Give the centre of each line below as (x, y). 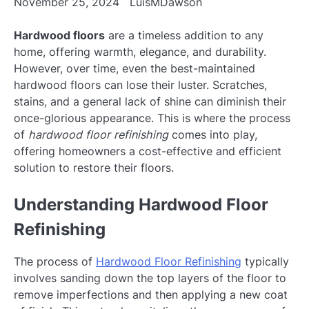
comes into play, (213, 134)
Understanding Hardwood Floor (141, 205)
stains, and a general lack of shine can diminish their (150, 101)
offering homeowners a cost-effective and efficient (148, 151)
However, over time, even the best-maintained (134, 68)
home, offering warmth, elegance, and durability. (140, 52)
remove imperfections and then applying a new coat (151, 295)
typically (265, 262)
